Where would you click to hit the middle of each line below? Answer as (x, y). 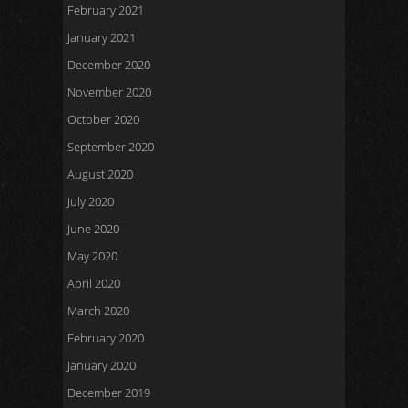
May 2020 (92, 256)
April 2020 (94, 283)
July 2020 (91, 201)
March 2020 (98, 311)
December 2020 (109, 65)
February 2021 (106, 10)
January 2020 (102, 365)
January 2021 (102, 37)
